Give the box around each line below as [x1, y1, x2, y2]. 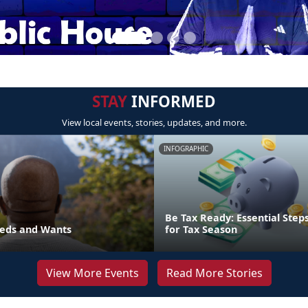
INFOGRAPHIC [164, 144, 208, 153]
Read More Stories [166, 265, 263, 280]
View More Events [45, 265, 139, 280]
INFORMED [127, 91, 216, 112]
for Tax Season [165, 223, 237, 236]
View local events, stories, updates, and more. [61, 116, 247, 129]
